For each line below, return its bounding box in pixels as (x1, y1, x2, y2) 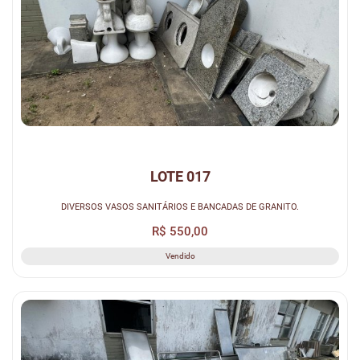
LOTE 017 (149, 168, 211, 186)
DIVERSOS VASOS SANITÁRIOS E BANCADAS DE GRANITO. (61, 200, 299, 212)
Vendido (165, 252, 195, 261)
